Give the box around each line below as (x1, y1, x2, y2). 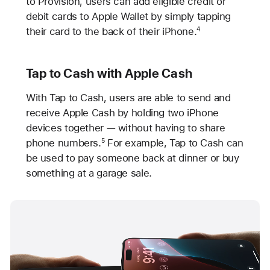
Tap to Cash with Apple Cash (25, 65, 193, 81)
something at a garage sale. (25, 166, 152, 179)
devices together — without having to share (25, 121, 225, 134)
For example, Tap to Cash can (104, 136, 243, 149)
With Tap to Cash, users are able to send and (25, 91, 231, 104)
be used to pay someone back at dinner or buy (25, 151, 239, 164)
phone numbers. (25, 136, 101, 149)
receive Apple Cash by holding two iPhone (25, 106, 219, 119)
